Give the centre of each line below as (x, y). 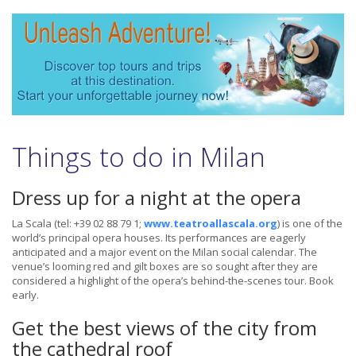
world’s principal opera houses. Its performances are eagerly (159, 238)
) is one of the (310, 224)
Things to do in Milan (139, 157)
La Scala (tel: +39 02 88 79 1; (78, 224)
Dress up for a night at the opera (157, 198)
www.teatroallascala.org (211, 224)
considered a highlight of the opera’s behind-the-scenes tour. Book (173, 281)
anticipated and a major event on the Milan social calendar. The (164, 252)
